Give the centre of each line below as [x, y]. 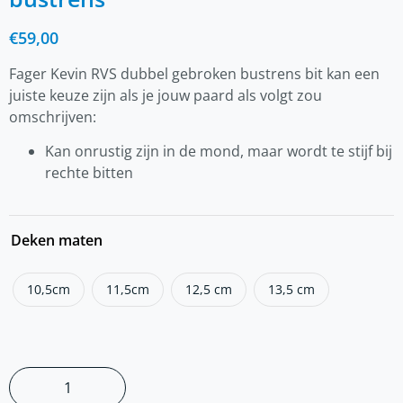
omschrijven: [53, 116]
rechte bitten [89, 172]
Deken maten [57, 240]
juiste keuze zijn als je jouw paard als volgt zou [166, 95]
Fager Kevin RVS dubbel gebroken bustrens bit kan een [194, 73]
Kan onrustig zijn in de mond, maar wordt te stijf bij [219, 151]
